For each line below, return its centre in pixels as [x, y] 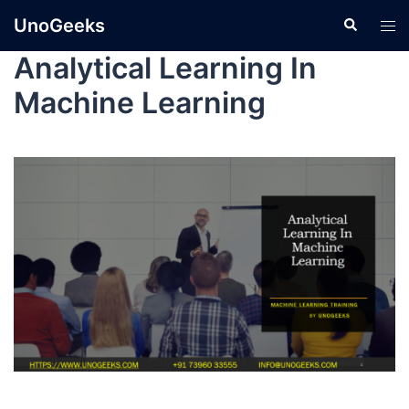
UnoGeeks [59, 26]
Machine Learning [140, 103]
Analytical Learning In [165, 68]
